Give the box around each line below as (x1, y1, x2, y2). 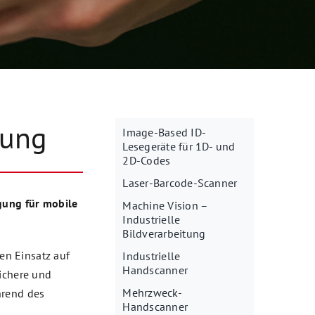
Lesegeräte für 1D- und (122, 139, 236, 154)
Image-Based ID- (122, 125, 206, 140)
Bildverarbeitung (122, 226, 206, 241)
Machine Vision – (122, 198, 208, 213)
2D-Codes (122, 153, 171, 168)
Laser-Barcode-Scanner (122, 176, 238, 191)
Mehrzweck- (122, 285, 182, 300)
